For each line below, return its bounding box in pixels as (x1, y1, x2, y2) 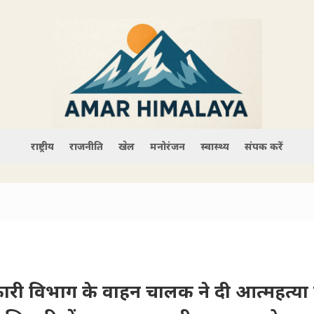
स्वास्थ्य (200, 139, 229, 153)
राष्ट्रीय (31, 139, 54, 153)
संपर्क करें (245, 139, 283, 153)
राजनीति (69, 139, 103, 153)
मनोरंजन (150, 139, 185, 153)
